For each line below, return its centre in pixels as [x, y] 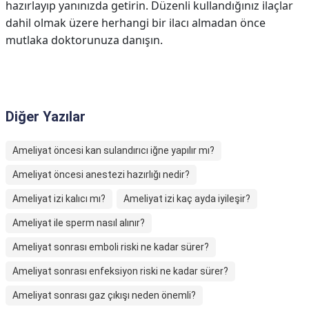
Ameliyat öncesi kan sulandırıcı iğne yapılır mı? [113, 150]
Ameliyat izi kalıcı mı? [59, 199]
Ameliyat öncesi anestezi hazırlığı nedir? [101, 175]
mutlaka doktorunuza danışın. [84, 40]
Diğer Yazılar [46, 117]
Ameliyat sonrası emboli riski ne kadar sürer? [111, 247]
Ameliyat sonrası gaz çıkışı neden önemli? [104, 295]
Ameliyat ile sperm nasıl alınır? [79, 223]
